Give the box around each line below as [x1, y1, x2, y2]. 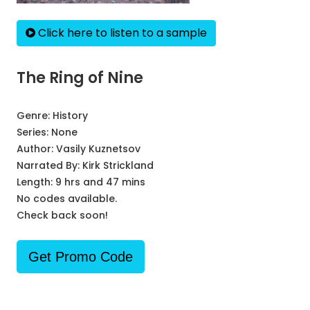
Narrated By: [17, 158, 82, 172]
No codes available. [17, 192, 117, 206]
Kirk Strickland [82, 158, 154, 172]
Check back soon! [17, 208, 108, 222]
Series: [17, 125, 51, 139]
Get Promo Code [28, 249, 133, 264]
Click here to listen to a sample [35, 25, 207, 41]
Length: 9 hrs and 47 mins [17, 175, 145, 189]
